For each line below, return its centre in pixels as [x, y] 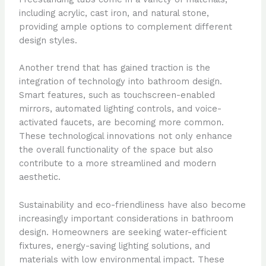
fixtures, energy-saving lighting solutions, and [114, 246]
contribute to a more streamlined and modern [117, 164]
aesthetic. [39, 177]
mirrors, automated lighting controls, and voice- [120, 109]
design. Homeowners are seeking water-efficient [123, 232]
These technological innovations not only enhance [125, 136]
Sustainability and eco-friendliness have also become [132, 205]
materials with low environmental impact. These [121, 259]
